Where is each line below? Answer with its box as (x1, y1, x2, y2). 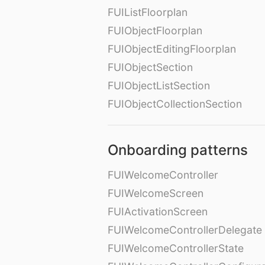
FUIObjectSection (108, 61, 193, 74)
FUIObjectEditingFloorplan (108, 43, 236, 56)
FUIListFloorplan (108, 6, 188, 19)
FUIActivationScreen (108, 205, 208, 218)
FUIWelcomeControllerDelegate (108, 224, 262, 237)
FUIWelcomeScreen (108, 187, 203, 200)
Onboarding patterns (108, 141, 248, 159)
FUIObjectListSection (108, 79, 210, 92)
